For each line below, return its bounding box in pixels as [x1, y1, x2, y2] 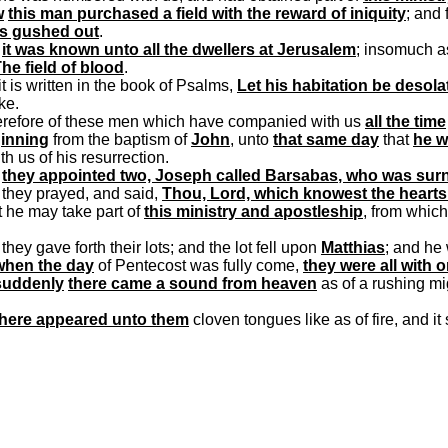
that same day [273, 131, 379, 148]
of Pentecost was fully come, [94, 257, 303, 274]
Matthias [321, 239, 385, 256]
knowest [303, 185, 367, 202]
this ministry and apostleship [144, 203, 363, 220]
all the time [365, 113, 446, 130]
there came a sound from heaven [68, 275, 317, 292]
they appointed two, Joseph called [2, 167, 265, 184]
